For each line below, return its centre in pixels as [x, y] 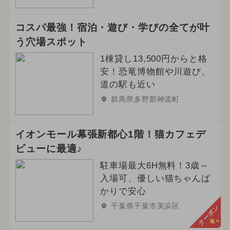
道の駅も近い [128, 85]
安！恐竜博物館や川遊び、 [155, 72]
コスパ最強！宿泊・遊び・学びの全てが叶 [113, 28]
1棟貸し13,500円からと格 [154, 59]
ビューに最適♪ [49, 149]
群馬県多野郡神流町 [145, 99]
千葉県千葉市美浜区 [145, 206]
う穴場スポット [51, 42]
